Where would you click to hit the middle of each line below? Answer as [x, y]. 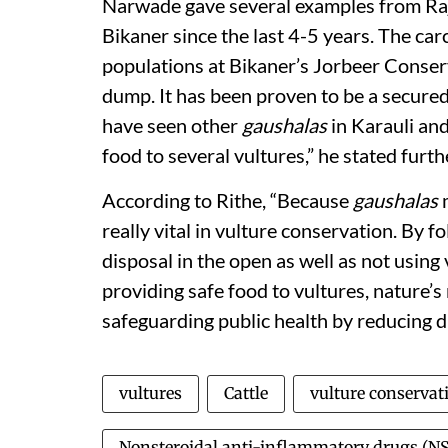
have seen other [172, 124]
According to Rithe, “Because [227, 199]
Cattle [246, 392]
